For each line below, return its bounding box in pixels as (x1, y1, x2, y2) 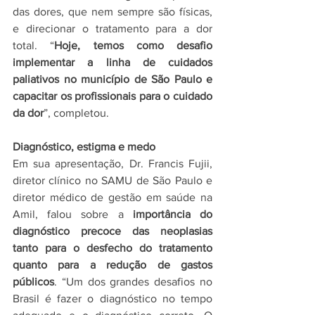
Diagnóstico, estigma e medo (13, 141, 155, 153)
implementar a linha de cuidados (13, 56, 212, 69)
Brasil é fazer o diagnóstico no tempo (13, 292, 212, 305)
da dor (13, 107, 44, 120)
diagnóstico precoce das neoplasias (13, 225, 212, 238)
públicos (13, 276, 54, 288)
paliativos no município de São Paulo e (13, 73, 212, 86)
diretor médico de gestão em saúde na (13, 191, 212, 204)
